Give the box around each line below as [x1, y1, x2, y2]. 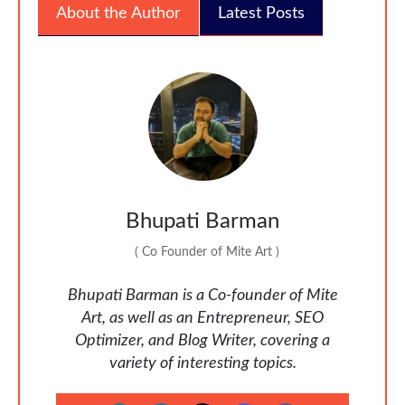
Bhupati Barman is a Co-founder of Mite [67, 287, 338, 305]
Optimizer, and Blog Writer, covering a [75, 333, 330, 350]
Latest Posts [218, 5, 305, 22]
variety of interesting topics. [108, 355, 297, 372]
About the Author [56, 5, 181, 22]
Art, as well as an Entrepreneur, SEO [81, 310, 324, 327]
